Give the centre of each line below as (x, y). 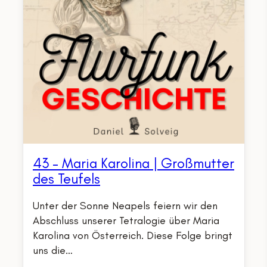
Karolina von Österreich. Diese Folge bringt (133, 236)
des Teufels (66, 179)
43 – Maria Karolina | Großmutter (133, 163)
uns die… (53, 251)
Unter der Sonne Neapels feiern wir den (125, 206)
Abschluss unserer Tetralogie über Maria (126, 221)
